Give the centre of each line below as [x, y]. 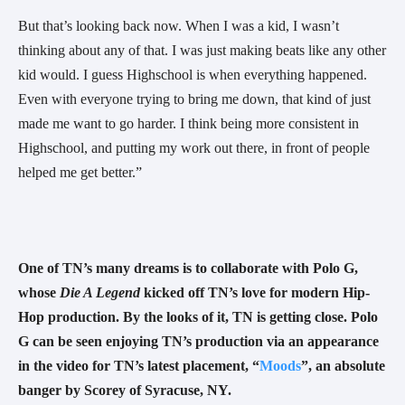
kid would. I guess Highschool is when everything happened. [193, 74]
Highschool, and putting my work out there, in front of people [194, 147]
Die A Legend [102, 292]
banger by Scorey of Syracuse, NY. [125, 390]
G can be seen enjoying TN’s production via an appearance [198, 341]
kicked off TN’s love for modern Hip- [257, 292]
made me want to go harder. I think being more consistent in [188, 123]
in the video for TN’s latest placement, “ [139, 365]
